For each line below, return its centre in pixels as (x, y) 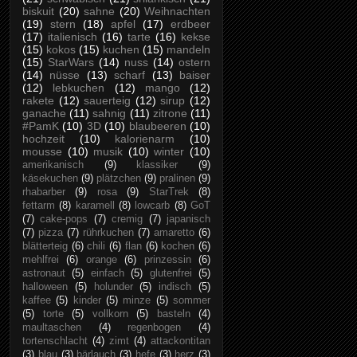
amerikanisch (53, 165)
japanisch (189, 220)
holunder (113, 287)
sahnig (110, 114)
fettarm (39, 206)
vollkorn (110, 314)
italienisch (73, 37)
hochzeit (43, 139)
